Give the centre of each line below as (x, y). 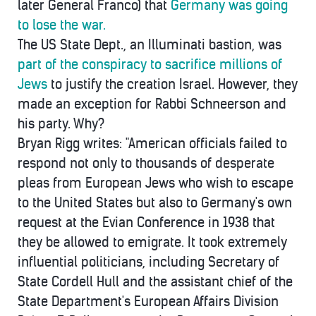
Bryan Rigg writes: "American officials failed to (152, 144)
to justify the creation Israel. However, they (172, 85)
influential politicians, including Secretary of (148, 262)
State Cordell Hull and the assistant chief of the (155, 282)
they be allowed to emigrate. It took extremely (152, 243)
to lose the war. (62, 25)
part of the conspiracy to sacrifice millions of (150, 65)
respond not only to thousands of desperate (146, 164)
